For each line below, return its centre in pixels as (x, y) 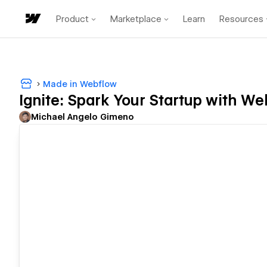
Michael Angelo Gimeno (83, 117)
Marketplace (136, 19)
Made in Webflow (80, 84)
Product (72, 19)
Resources (241, 19)
